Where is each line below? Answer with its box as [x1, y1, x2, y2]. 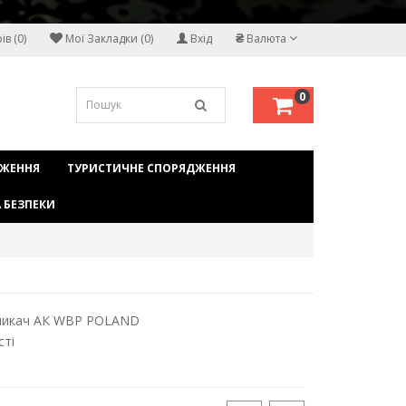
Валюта [246, 31, 286, 47]
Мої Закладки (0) [65, 31, 153, 47]
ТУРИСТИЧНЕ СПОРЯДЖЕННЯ [67, 159, 236, 176]
